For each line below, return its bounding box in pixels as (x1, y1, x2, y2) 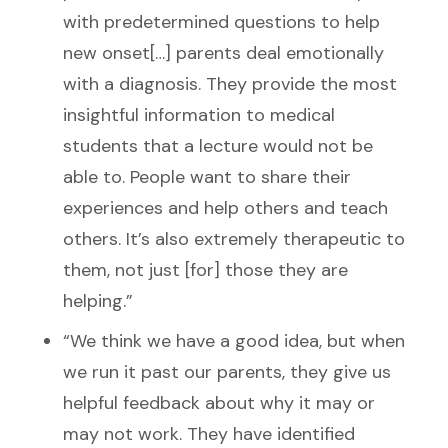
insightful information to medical (63, 102, 335, 127)
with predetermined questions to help (63, 9, 380, 34)
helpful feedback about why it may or (63, 390, 375, 415)
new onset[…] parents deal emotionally (63, 40, 384, 65)
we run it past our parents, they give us (63, 359, 391, 384)
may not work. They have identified (63, 421, 355, 446)
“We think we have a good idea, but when (63, 328, 405, 353)
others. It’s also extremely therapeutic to (63, 226, 405, 251)
